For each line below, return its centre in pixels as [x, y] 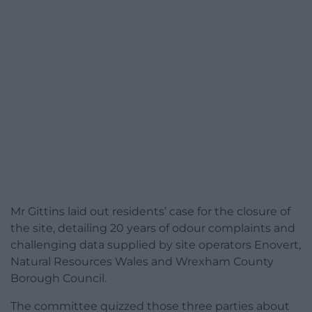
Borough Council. [58, 279]
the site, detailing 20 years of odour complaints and [153, 228]
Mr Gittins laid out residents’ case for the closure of [150, 212]
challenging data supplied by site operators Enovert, [156, 245]
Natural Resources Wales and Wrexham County [142, 262]
